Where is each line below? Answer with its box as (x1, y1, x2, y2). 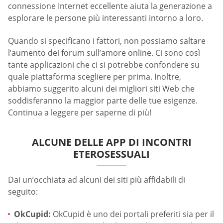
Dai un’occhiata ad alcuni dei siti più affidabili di (8, 174, 185, 185)
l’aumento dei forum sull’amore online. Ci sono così (8, 47, 200, 58)
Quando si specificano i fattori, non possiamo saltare (8, 35, 206, 46)
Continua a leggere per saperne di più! (8, 107, 151, 118)
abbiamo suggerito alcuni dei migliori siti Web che (8, 83, 195, 94)
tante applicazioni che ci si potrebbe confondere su (8, 59, 200, 70)
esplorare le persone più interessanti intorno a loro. (8, 12, 203, 24)
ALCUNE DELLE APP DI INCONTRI (31, 135, 192, 149)
